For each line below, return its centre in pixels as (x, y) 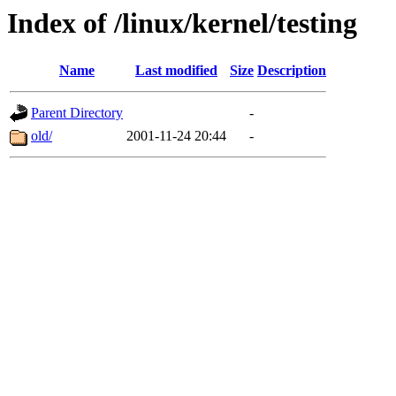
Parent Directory (77, 113)
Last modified (176, 71)
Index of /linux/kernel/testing (182, 23)
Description (292, 71)
